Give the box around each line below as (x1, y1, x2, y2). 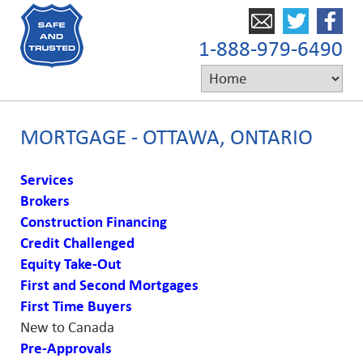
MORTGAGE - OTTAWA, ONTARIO (20, 126, 313, 149)
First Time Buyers (20, 298, 132, 314)
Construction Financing (20, 214, 167, 230)
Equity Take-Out (20, 256, 122, 272)
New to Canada (20, 319, 114, 335)
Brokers (20, 193, 70, 209)
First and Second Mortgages (20, 277, 199, 293)
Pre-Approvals (20, 340, 112, 357)
